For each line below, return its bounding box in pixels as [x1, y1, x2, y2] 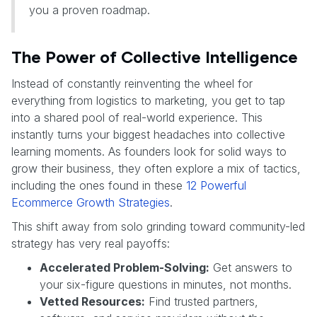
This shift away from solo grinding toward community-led [11, 219, 305, 234]
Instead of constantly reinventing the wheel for [11, 76, 253, 91]
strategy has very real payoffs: [11, 236, 170, 250]
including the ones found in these [11, 178, 186, 192]
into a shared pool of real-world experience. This [11, 110, 263, 125]
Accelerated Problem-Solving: [40, 260, 209, 275]
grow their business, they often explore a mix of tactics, [11, 161, 301, 175]
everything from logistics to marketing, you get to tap [11, 93, 285, 108]
